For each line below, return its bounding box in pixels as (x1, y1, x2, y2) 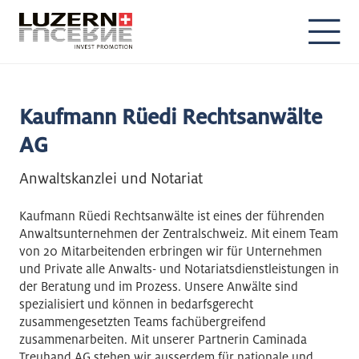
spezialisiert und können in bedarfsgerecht (19, 296, 253, 313)
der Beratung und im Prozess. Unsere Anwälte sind (19, 278, 298, 295)
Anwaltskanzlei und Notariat (19, 168, 203, 188)
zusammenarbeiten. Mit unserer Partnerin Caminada (19, 331, 307, 348)
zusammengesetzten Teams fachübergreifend (19, 313, 266, 330)
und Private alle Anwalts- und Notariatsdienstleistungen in (19, 260, 339, 277)
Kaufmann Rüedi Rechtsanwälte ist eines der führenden (19, 208, 325, 224)
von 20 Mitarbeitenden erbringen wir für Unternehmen (19, 243, 322, 260)
